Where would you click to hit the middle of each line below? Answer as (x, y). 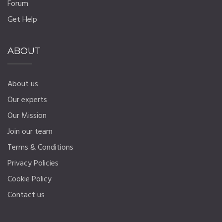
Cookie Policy (29, 179)
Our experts (27, 100)
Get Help (22, 20)
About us (23, 84)
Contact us (26, 195)
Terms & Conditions (40, 147)
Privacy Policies (33, 163)
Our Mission (27, 116)
